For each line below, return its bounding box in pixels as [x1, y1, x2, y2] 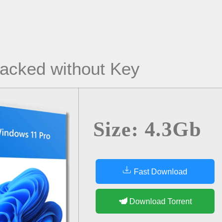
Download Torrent [127, 197, 192, 206]
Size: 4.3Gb [93, 118, 201, 141]
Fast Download [132, 167, 187, 176]
